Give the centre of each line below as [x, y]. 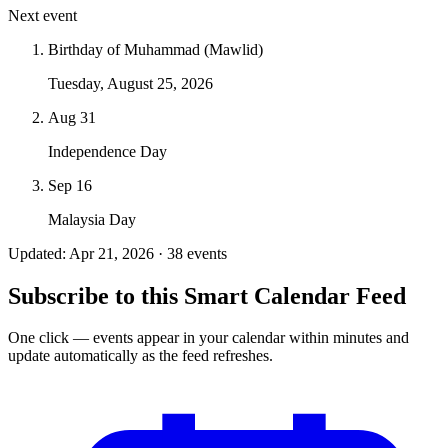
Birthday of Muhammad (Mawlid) [155, 49]
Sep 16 [70, 185]
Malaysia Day [92, 219]
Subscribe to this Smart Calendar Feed [207, 295]
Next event [42, 15]
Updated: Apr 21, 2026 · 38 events [117, 253]
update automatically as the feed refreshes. [140, 356]
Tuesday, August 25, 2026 [130, 83]
